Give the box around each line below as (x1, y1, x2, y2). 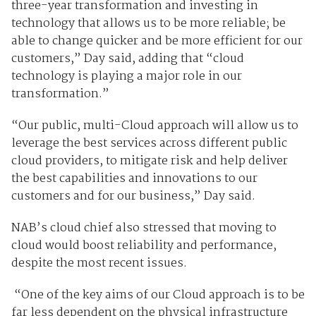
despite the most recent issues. (11, 253, 187, 273)
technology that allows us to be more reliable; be (11, 13, 286, 33)
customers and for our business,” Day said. (11, 186, 255, 206)
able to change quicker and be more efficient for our (11, 31, 303, 51)
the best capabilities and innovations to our (11, 169, 257, 188)
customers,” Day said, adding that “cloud (11, 49, 244, 68)
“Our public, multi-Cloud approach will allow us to (11, 116, 298, 135)
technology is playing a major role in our (11, 66, 242, 86)
